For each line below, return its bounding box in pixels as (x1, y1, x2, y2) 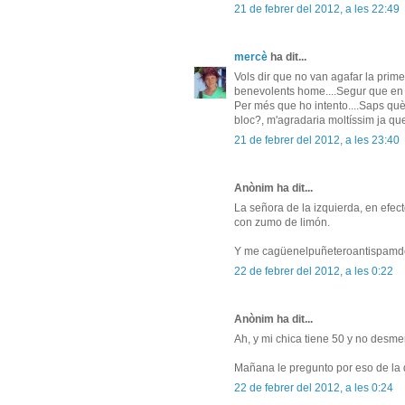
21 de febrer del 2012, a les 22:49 (234, 3, 400, 16)
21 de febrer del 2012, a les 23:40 (234, 134, 400, 147)
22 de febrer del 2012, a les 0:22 (234, 265, 393, 278)
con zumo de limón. (234, 216, 330, 230)
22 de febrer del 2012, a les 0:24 (234, 381, 393, 395)
